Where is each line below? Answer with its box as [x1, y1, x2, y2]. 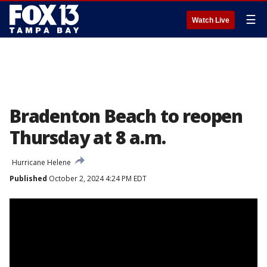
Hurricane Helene [12, 157, 71, 167]
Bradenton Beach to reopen [10, 104, 243, 128]
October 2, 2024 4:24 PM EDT [47, 173, 147, 184]
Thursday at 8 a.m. [10, 125, 166, 150]
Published [10, 173, 47, 184]
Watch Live [192, 16, 229, 24]
